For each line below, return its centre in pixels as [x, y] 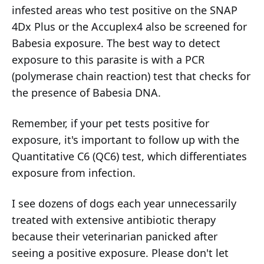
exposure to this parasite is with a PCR [108, 60]
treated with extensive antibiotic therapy [114, 220]
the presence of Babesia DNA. [86, 93]
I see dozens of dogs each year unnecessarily [124, 204]
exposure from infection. [74, 173]
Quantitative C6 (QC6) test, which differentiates [129, 156]
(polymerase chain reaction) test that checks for [131, 76]
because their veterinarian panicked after [115, 237]
